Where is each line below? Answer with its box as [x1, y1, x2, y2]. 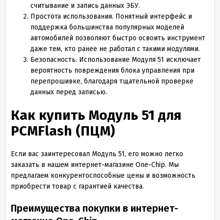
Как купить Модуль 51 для [11, 107, 181, 123]
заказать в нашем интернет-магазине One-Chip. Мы [11, 161, 179, 169]
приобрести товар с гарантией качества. [11, 182, 144, 191]
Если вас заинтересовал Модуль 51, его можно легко [11, 150, 183, 158]
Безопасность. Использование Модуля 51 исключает [30, 55, 201, 64]
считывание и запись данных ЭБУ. [30, 1, 140, 10]
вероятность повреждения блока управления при [30, 66, 194, 75]
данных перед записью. [30, 88, 107, 96]
